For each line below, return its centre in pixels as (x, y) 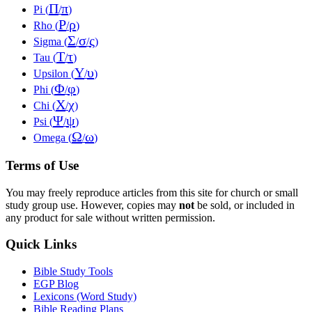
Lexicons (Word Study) (85, 297)
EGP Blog (56, 284)
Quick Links (41, 244)
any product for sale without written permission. (110, 217)
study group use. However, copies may (92, 205)
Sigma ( (50, 42)
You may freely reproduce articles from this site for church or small (152, 192)
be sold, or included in (244, 205)
